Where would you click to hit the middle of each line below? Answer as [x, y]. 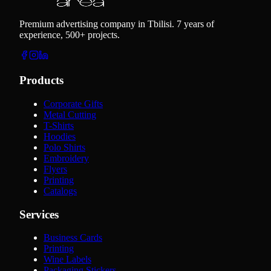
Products [41, 80]
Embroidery [66, 158]
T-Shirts [59, 125]
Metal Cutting [70, 114]
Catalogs [60, 191]
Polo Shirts [64, 147]
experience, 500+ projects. [70, 35]
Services [39, 214]
